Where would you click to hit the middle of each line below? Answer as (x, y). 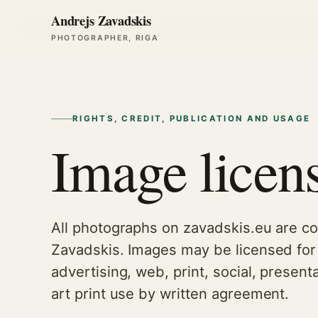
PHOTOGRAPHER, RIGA (105, 38)
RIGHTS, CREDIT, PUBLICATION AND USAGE (192, 118)
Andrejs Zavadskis (101, 20)
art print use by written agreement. (170, 293)
